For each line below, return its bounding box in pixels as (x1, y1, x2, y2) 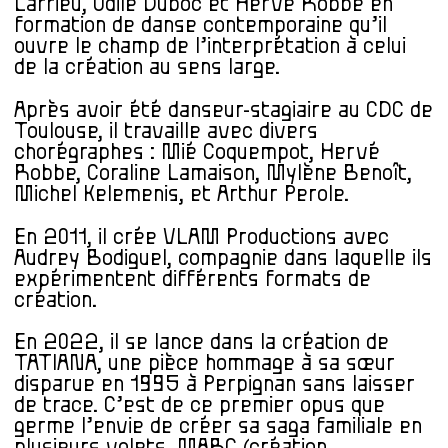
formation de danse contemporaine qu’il (14, 15, 387, 37)
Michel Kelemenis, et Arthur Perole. (14, 184, 349, 206)
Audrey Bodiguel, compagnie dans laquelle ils (14, 247, 432, 269)
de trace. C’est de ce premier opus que (14, 395, 385, 417)
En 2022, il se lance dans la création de (14, 332, 389, 354)
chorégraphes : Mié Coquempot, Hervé (14, 142, 380, 164)
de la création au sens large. (14, 57, 280, 79)
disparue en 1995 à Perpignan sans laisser (14, 374, 415, 396)
